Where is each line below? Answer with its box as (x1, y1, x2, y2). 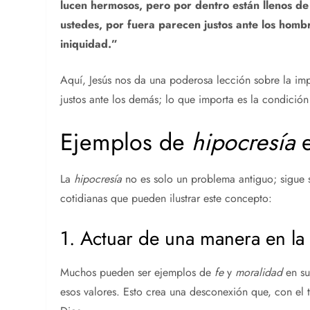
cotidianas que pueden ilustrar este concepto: (60, 190, 273, 206)
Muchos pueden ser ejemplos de (60, 264, 215, 280)
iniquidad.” (60, 35, 118, 52)
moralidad (235, 264, 283, 280)
